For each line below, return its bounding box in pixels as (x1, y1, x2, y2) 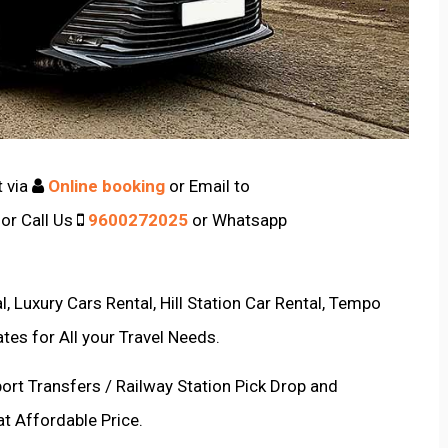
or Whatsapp (188, 209, 287, 230)
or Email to (165, 175, 250, 196)
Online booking (44, 175, 165, 196)
